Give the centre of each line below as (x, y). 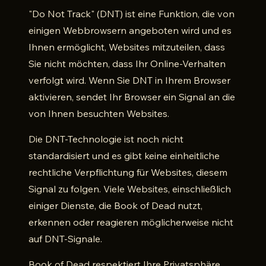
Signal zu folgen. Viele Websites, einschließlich (130, 189)
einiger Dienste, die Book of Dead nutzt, (115, 205)
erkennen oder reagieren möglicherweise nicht (131, 222)
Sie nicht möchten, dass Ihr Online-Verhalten (127, 64)
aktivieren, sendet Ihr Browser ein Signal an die (132, 97)
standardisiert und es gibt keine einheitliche (124, 156)
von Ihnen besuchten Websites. (99, 113)
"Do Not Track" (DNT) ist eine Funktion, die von (132, 14)
